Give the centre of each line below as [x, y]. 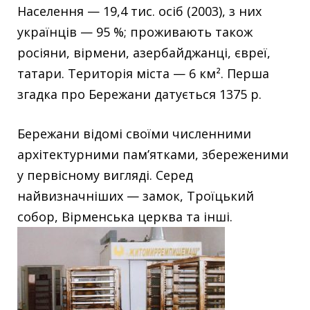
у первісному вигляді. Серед [105, 175]
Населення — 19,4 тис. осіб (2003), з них [139, 11]
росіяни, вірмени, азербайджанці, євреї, [144, 53]
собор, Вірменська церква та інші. [125, 217]
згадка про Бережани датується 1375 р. [139, 94]
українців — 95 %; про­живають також [135, 32]
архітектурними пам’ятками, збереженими [153, 154]
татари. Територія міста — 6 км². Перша [143, 73]
